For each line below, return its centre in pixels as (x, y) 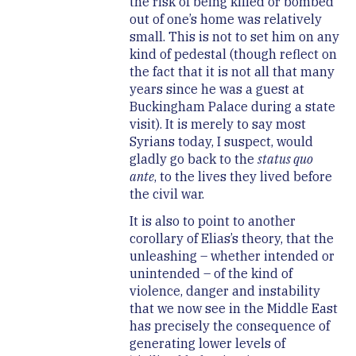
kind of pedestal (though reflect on (233, 54)
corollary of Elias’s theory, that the (231, 239)
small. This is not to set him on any (234, 37)
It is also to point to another (212, 221)
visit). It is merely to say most (217, 124)
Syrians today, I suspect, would (221, 142)
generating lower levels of (207, 344)
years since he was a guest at (217, 89)
